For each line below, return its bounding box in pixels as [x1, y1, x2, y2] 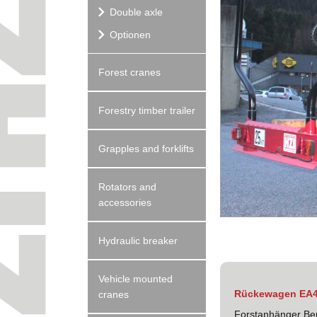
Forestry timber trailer [98, 105, 196, 116]
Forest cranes [98, 67, 161, 78]
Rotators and [98, 181, 157, 192]
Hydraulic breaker [98, 235, 178, 246]
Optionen [107, 29, 151, 40]
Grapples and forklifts [98, 143, 195, 154]
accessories [98, 197, 152, 208]
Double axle [107, 6, 163, 18]
